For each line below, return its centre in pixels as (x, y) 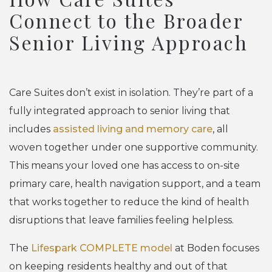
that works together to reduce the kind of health (129, 202)
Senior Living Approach (128, 42)
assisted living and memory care (133, 129)
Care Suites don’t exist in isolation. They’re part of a (131, 93)
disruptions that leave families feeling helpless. (121, 220)
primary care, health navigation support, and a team (135, 184)
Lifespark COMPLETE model (102, 248)
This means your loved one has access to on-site (124, 166)
